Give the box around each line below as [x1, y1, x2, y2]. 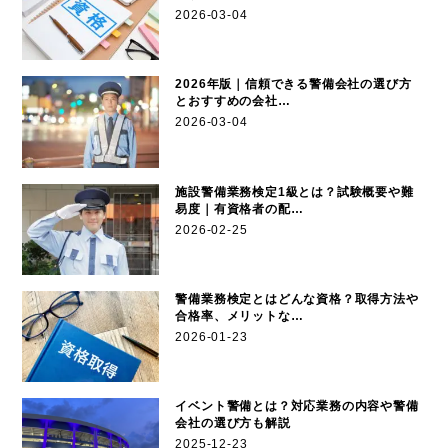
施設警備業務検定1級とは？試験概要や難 [175, 184, 414, 199]
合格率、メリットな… [175, 309, 304, 324]
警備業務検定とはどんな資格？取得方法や [175, 292, 419, 307]
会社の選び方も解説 [175, 416, 291, 431]
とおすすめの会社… [175, 94, 291, 109]
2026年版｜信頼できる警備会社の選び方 [175, 77, 412, 92]
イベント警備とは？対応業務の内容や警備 [175, 399, 419, 414]
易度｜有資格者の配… [175, 201, 304, 216]
